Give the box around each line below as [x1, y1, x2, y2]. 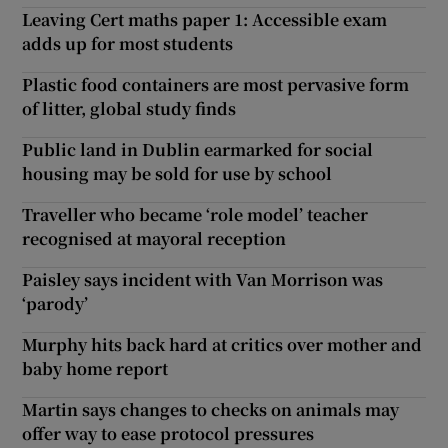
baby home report [22, 356, 169, 380]
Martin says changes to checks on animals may [22, 397, 400, 421]
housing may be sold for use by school [22, 161, 333, 185]
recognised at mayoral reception [22, 226, 287, 250]
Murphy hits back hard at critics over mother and [22, 332, 423, 356]
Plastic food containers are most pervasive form [22, 72, 410, 96]
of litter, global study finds [22, 96, 237, 120]
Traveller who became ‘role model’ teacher [22, 202, 369, 226]
